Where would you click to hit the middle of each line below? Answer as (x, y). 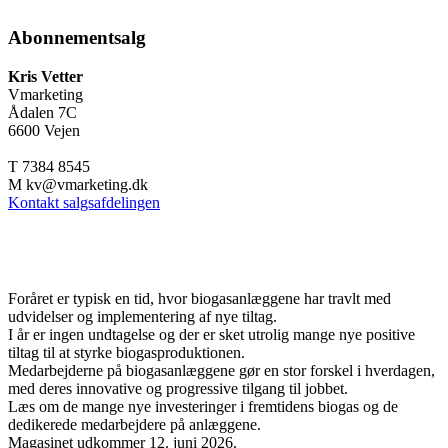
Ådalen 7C (42, 113)
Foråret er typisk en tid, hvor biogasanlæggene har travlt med (199, 298)
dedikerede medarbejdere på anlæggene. (134, 424)
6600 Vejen (44, 131)
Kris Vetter (45, 77)
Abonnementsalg (77, 38)
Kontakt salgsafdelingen (84, 203)
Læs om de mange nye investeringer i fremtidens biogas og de (203, 406)
